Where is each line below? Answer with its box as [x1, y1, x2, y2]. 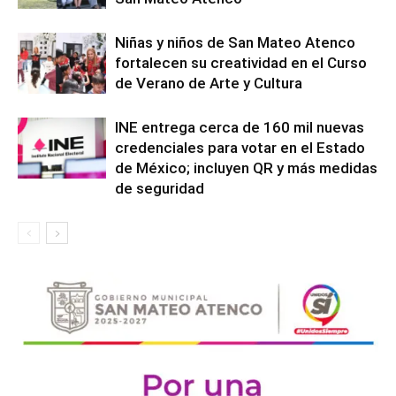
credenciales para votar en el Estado [115, 138, 365, 156]
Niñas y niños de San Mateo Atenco [115, 33, 355, 51]
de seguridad [115, 179, 204, 197]
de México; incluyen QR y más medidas [115, 158, 377, 177]
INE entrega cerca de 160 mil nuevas [115, 118, 364, 136]
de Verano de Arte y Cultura [115, 73, 302, 92]
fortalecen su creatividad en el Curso [115, 53, 367, 72]
